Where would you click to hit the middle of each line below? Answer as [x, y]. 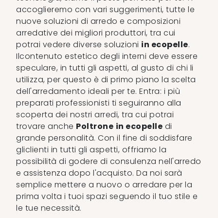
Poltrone [95, 126]
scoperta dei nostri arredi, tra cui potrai [95, 114]
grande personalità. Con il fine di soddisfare [104, 138]
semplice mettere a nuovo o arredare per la [104, 184]
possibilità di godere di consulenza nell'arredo [109, 161]
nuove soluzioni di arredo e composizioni [99, 21]
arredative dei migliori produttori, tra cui [96, 33]
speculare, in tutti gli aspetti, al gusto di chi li [105, 68]
